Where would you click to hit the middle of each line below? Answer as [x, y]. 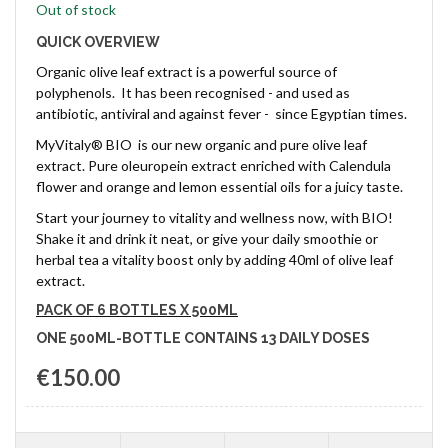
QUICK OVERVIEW [98, 42]
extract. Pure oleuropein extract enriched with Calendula [213, 165]
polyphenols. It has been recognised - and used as [193, 92]
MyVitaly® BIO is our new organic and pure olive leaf [201, 144]
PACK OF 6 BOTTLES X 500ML [137, 310]
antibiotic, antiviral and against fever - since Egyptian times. [223, 113]
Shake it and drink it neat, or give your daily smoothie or [207, 238]
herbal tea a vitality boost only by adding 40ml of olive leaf [214, 259]
